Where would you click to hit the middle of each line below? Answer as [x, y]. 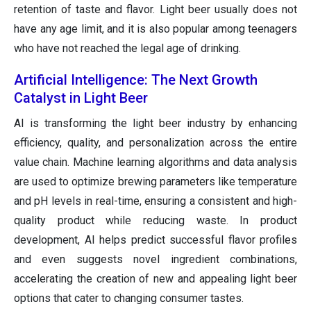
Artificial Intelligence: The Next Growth [136, 80]
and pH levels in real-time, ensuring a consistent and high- [155, 201]
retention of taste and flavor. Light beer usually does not [155, 10]
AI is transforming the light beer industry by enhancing [155, 124]
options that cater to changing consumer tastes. [129, 299]
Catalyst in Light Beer [81, 98]
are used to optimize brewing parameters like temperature [155, 182]
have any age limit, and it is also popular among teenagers [155, 29]
